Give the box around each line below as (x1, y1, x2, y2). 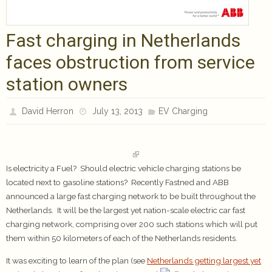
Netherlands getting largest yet (147, 255, 261, 265)
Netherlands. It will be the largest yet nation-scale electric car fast (6, 205, 245, 215)
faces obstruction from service (6, 52, 255, 73)
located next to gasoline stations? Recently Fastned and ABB (6, 177, 229, 187)
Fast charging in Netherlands (6, 30, 240, 51)
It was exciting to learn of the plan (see (6, 255, 147, 265)
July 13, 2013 (92, 106, 143, 116)
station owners (6, 73, 127, 95)
